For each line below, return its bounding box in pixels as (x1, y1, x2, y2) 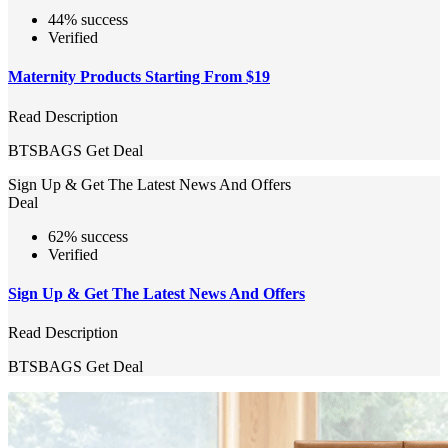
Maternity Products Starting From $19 (8, 68, 270, 86)
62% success (48, 227, 128, 245)
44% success (48, 11, 128, 28)
